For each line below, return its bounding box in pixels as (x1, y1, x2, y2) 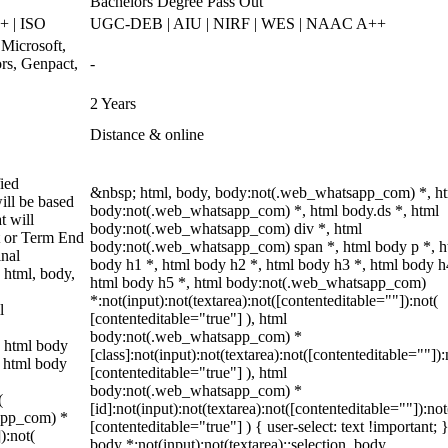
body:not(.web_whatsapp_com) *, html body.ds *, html (90, 202, 439, 219)
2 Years (90, 95, 136, 112)
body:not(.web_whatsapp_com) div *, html (90, 220, 362, 237)
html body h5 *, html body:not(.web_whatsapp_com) (90, 274, 426, 291)
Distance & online (90, 126, 204, 143)
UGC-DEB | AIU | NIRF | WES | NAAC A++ (90, 15, 386, 32)
